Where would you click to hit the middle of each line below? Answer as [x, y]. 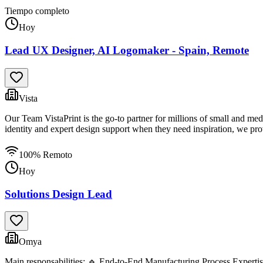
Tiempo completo [37, 11]
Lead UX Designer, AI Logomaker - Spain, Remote [127, 50]
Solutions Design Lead [58, 194]
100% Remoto [45, 154]
